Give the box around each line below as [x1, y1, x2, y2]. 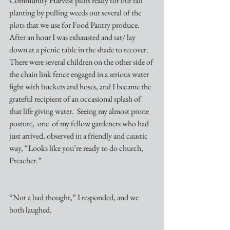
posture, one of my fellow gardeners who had [9, 118, 150, 129]
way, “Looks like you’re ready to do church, [9, 143, 145, 154]
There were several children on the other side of [9, 56, 155, 67]
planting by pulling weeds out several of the [9, 7, 143, 18]
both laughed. [9, 204, 52, 215]
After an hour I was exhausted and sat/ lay [9, 32, 137, 43]
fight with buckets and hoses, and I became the [9, 81, 152, 92]
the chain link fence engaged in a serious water [9, 69, 150, 80]
